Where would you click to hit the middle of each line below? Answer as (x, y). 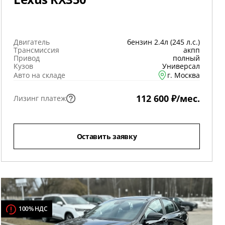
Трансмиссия (36, 50)
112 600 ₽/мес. (168, 98)
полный (186, 58)
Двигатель (32, 42)
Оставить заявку (107, 136)
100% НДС (33, 209)
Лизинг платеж (40, 98)
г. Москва (184, 75)
